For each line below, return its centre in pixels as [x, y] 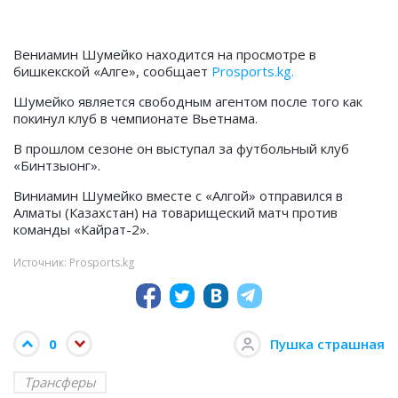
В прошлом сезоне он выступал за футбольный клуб [181, 149]
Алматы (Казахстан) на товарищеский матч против [175, 213]
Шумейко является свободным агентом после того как [188, 102]
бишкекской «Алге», [76, 72]
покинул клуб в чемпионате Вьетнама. [135, 119]
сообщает [175, 72]
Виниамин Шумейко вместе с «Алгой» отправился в [178, 196]
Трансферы [60, 382]
